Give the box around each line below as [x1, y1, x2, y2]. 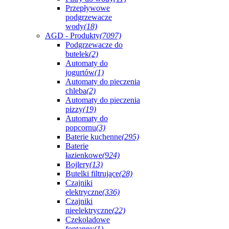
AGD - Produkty [45, 31, 100, 40]
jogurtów [65, 68, 95, 77]
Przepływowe [65, 4, 110, 12]
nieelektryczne [65, 206, 112, 215]
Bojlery [65, 160, 89, 169]
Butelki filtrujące [65, 169, 119, 178]
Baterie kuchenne [65, 132, 122, 141]
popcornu [65, 123, 96, 132]
